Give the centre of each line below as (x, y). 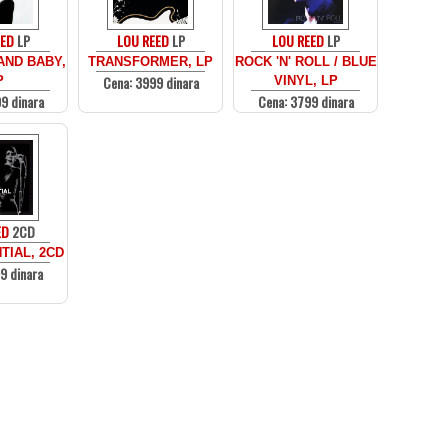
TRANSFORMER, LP (150, 61)
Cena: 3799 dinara (305, 101)
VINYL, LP (305, 80)
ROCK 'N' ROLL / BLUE (305, 61)
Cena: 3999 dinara (150, 82)
